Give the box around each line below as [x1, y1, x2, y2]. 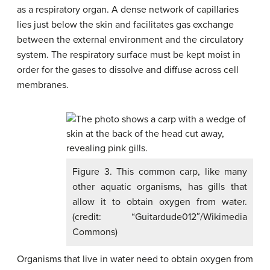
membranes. [17, 79, 69, 91]
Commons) [72, 226, 118, 238]
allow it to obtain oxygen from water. [72, 196, 247, 208]
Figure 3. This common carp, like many [72, 166, 247, 178]
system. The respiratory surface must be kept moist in [17, 49, 240, 61]
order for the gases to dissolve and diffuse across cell [17, 64, 239, 76]
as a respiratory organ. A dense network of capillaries [17, 4, 239, 16]
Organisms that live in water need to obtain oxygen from [17, 253, 253, 265]
